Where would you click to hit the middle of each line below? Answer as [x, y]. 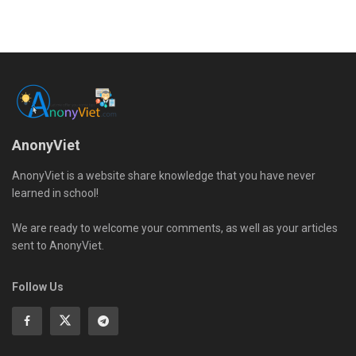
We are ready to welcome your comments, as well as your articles [175, 228]
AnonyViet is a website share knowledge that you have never [164, 175]
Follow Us [38, 286]
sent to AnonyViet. [58, 245]
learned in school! [55, 193]
